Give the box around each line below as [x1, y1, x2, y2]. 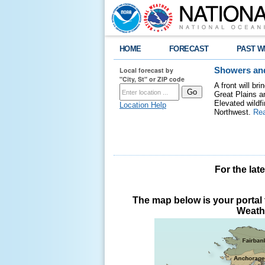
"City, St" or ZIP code [119, 75, 185, 83]
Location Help [119, 101, 166, 109]
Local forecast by [119, 66, 173, 75]
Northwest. [214, 108, 253, 117]
